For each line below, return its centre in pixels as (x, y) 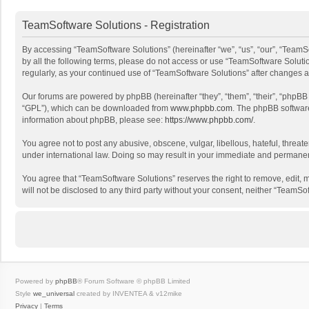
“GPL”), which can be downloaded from (96, 108)
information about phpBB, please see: (93, 120)
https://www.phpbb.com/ (209, 120)
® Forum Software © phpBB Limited (134, 281)
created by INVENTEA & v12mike (128, 293)
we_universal (54, 293)
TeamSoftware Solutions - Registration (116, 25)
